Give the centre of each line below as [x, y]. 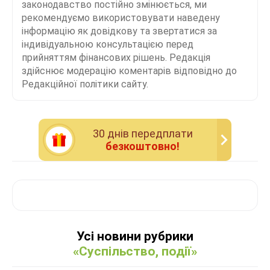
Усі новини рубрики [135, 236]
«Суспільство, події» [135, 251]
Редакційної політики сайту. [85, 84]
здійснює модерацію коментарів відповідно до [129, 71]
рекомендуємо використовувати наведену [121, 17]
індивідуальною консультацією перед [108, 44]
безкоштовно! [143, 146]
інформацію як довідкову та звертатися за [119, 31]
